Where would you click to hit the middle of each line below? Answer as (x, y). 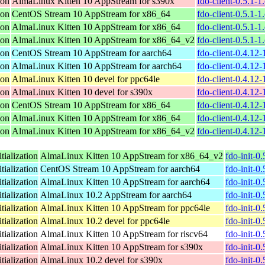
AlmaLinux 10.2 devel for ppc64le (105, 221)
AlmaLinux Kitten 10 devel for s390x (82, 92)
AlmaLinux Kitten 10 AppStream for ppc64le (125, 208)
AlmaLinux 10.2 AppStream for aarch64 (116, 195)
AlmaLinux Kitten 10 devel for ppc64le (86, 79)
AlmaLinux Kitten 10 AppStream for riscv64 (124, 234)
